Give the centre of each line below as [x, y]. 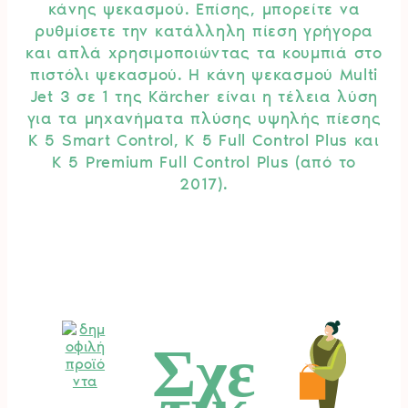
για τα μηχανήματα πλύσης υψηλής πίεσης [204, 118]
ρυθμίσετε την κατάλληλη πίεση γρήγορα [204, 31]
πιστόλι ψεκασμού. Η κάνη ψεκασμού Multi [204, 74]
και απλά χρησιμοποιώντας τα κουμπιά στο [204, 52]
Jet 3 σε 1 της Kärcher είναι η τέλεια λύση [204, 96]
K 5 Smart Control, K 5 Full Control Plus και [204, 140]
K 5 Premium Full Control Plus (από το [204, 162]
